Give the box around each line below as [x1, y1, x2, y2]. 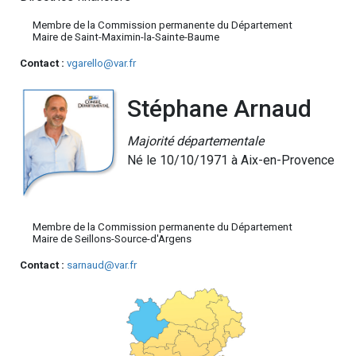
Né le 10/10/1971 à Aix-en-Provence [127, 153, 335, 168]
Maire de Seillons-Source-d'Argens [33, 232, 192, 245]
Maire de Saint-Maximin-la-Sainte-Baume [33, 31, 219, 43]
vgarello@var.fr [67, 57, 136, 69]
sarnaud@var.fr [67, 258, 137, 271]
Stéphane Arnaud [127, 95, 311, 122]
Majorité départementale [127, 133, 264, 149]
